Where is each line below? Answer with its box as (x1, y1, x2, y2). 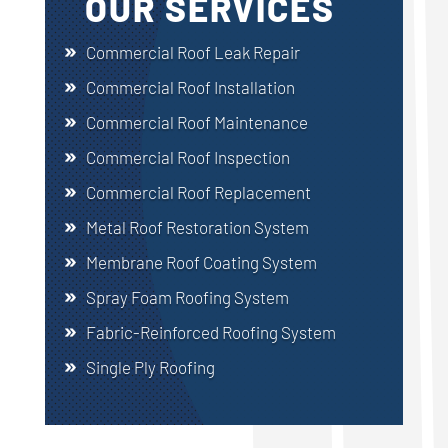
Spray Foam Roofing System (85, 286, 289, 307)
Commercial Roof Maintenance (85, 111, 308, 132)
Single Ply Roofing (85, 356, 215, 377)
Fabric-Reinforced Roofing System (85, 321, 336, 342)
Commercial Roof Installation (85, 76, 295, 97)
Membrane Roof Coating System (85, 251, 317, 272)
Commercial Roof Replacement (85, 181, 311, 202)
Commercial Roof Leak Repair (85, 41, 300, 62)
